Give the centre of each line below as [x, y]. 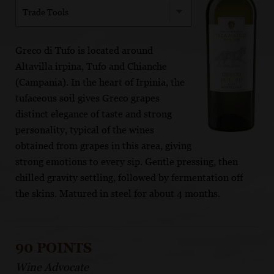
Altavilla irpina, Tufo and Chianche [91, 66]
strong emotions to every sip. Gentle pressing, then [127, 161]
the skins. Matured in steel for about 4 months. [118, 193]
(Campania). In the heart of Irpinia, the [100, 82]
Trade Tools [46, 12]
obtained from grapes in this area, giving [103, 146]
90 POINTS [54, 248]
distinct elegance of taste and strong [94, 114]
